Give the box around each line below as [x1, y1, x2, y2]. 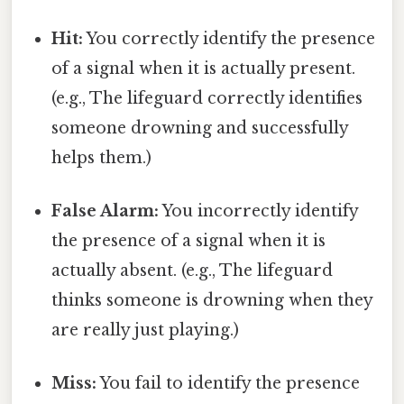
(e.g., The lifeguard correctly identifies [51, 87, 363, 108]
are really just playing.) [51, 320, 240, 341]
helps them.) [51, 147, 152, 168]
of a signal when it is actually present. [51, 58, 356, 78]
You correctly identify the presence [83, 28, 376, 49]
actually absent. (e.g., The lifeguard [51, 261, 334, 281]
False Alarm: [51, 201, 160, 222]
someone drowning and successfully [51, 117, 349, 138]
